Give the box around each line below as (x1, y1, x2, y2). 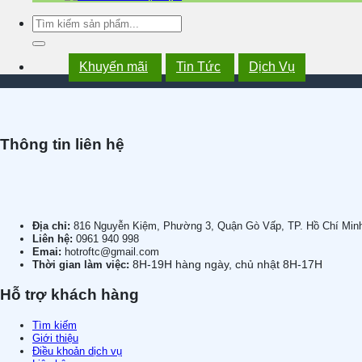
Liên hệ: (32, 232, 76, 245)
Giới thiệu (32, 332, 78, 345)
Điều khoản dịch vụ (32, 345, 122, 358)
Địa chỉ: (32, 219, 74, 232)
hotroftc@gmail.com (65, 245, 159, 258)
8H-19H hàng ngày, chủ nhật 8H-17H (133, 257, 322, 271)
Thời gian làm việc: (32, 258, 133, 271)
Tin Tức (176, 60, 221, 74)
